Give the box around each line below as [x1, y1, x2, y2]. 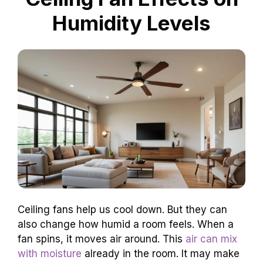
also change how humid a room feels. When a [18, 218, 234, 230]
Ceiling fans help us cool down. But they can [18, 203, 227, 215]
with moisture [18, 247, 82, 259]
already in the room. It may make [82, 247, 240, 259]
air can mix [186, 232, 237, 245]
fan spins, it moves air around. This [18, 232, 186, 245]
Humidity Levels [52, 10, 211, 35]
